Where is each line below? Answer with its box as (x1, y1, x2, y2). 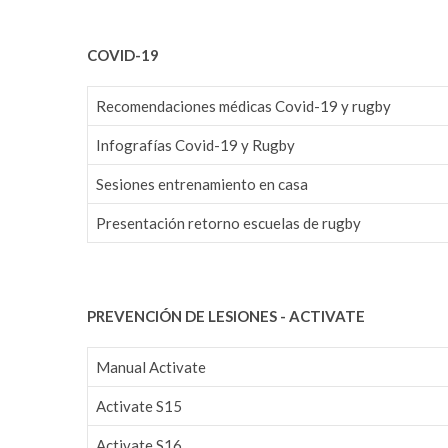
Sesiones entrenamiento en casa (96, 174, 308, 193)
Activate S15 (96, 396, 182, 415)
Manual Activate (96, 357, 206, 376)
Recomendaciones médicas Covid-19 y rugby (96, 96, 391, 115)
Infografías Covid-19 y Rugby (96, 135, 295, 154)
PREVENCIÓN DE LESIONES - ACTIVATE (87, 306, 365, 325)
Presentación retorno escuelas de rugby (96, 213, 361, 232)
